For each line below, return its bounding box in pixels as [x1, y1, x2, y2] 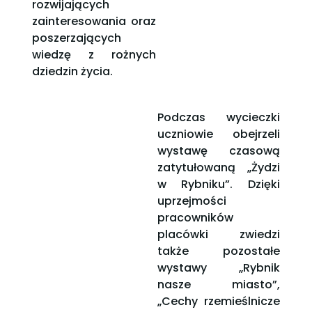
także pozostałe [157, 243, 280, 260]
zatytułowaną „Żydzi [157, 159, 280, 176]
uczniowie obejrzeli [157, 126, 280, 143]
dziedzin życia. [31, 63, 113, 80]
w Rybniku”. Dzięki [157, 176, 280, 193]
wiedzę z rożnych [31, 47, 156, 63]
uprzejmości [157, 193, 226, 210]
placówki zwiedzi [157, 226, 280, 243]
